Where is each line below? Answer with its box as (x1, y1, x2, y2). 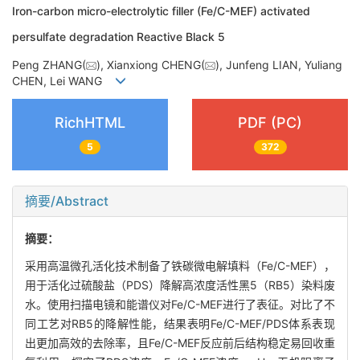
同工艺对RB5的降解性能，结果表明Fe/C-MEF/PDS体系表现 (25, 316, 335, 330)
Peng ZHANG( (12, 57, 86, 72)
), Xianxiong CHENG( (96, 57, 205, 72)
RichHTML (55, 114, 125, 132)
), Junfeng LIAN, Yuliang (215, 57, 342, 72)
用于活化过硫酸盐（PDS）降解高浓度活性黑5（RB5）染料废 (25, 277, 335, 292)
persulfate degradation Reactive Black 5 (12, 30, 225, 44)
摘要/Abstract (25, 192, 108, 209)
